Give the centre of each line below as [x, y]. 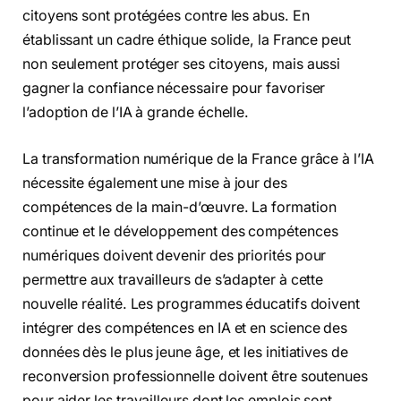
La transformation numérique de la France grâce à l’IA [198, 158]
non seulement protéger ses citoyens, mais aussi [182, 64]
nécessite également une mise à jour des [155, 183]
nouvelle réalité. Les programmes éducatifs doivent [192, 303]
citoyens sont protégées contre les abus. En [166, 16]
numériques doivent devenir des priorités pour [175, 255]
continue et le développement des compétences [180, 231]
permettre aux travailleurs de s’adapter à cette [173, 279]
